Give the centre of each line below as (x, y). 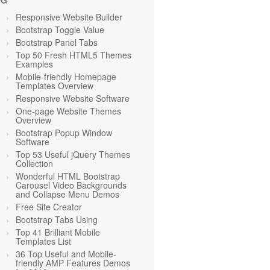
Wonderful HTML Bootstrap (68, 176)
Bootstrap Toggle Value (60, 30)
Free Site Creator (49, 207)
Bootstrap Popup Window (64, 133)
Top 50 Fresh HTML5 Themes (74, 55)
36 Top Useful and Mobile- (66, 254)
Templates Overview (55, 86)
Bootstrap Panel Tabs (57, 42)
